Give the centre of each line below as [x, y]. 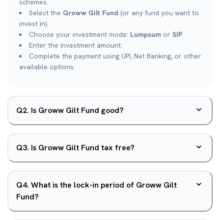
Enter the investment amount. [76, 45]
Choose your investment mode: [80, 34]
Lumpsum [146, 34]
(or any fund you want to [159, 13]
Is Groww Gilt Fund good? [77, 110]
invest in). [34, 24]
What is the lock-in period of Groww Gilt [104, 185]
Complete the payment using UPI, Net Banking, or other [115, 56]
